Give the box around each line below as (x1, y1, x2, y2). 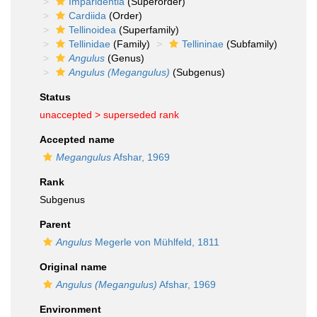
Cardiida (69, 10, 106, 21)
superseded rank (103, 109, 179, 120)
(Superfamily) (116, 24, 179, 35)
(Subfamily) (224, 38, 277, 50)
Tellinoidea (69, 24, 116, 35)
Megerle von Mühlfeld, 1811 (92, 236, 219, 248)
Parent (40, 219, 71, 230)
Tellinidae (69, 38, 110, 50)
